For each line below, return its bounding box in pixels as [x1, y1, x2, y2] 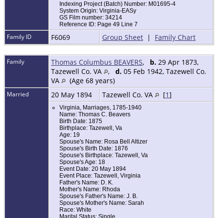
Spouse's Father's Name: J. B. [59, 193, 138, 200]
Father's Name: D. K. [59, 179, 113, 186]
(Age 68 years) [66, 76, 117, 86]
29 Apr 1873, [156, 57, 199, 67]
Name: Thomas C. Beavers [59, 111, 130, 118]
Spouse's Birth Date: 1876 [59, 145, 128, 152]
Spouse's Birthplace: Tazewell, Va [59, 152, 148, 159]
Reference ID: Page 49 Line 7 [59, 21, 138, 28]
